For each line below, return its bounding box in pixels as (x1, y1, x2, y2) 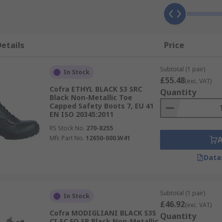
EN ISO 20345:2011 (49, 110, 113, 119)
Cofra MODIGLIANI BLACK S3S (49, 208, 156, 218)
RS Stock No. (49, 124, 85, 132)
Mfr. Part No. (49, 134, 84, 142)
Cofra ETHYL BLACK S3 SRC (49, 84, 142, 94)
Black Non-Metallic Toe (49, 93, 132, 102)
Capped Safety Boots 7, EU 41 (49, 101, 154, 111)
